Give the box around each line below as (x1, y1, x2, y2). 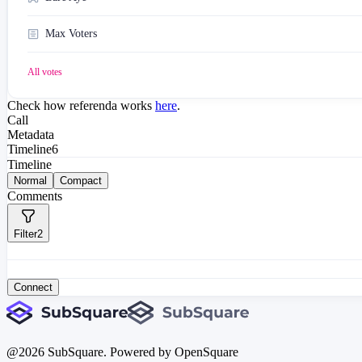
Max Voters (45, 27, 97, 40)
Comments (7, 189, 62, 204)
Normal (14, 175, 47, 187)
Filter (14, 228, 37, 241)
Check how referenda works (7, 99, 152, 113)
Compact (60, 175, 102, 187)
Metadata (7, 128, 54, 142)
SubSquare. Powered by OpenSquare (44, 344, 238, 359)
